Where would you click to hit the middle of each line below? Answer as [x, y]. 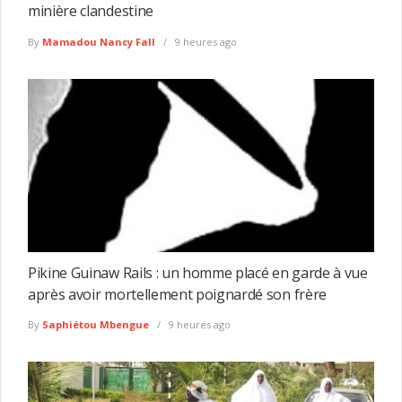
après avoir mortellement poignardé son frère [177, 294]
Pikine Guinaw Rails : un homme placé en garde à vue [198, 272]
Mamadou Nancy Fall [99, 41]
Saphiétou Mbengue [96, 325]
